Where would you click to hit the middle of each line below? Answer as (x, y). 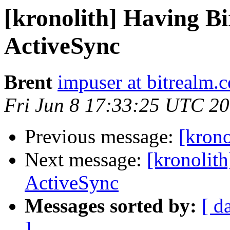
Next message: (86, 160)
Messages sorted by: (111, 206)
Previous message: (102, 137)
